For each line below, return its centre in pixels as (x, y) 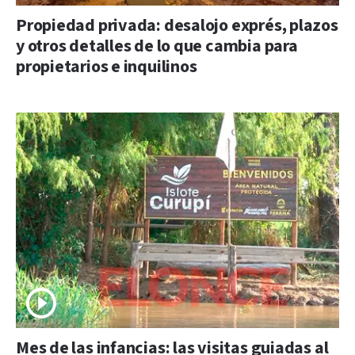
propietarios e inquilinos (107, 67)
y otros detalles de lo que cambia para (157, 46)
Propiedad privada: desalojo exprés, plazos (177, 25)
